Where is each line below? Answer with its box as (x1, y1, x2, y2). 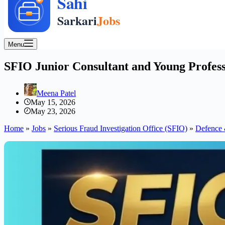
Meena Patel (37, 88, 76, 97)
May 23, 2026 (31, 106, 75, 116)
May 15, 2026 (31, 97, 75, 106)
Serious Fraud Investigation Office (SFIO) (54, 124, 187, 133)
